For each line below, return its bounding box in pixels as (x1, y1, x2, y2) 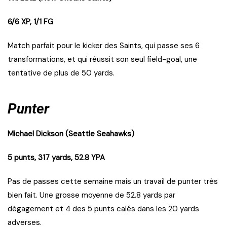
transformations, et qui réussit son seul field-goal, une (8, 54, 197, 65)
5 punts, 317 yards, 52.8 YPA (8, 153, 105, 163)
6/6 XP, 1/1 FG (8, 17, 53, 27)
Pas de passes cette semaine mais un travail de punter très (8, 176, 218, 187)
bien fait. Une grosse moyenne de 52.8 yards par (8, 190, 175, 201)
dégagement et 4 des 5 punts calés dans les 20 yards (8, 204, 199, 214)
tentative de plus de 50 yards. (8, 68, 115, 79)
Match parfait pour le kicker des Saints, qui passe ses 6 (8, 41, 200, 51)
